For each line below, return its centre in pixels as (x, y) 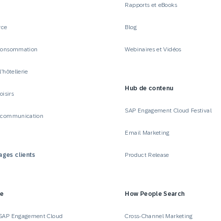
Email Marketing (147, 132)
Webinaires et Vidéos (153, 49)
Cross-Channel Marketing (159, 216)
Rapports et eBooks (151, 5)
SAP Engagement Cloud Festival (168, 110)
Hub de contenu (149, 88)
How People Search (155, 194)
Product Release (147, 155)
